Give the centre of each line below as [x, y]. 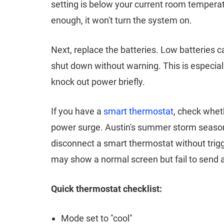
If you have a [77, 111]
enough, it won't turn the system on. [121, 20]
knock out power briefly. [98, 81]
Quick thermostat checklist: [106, 188]
